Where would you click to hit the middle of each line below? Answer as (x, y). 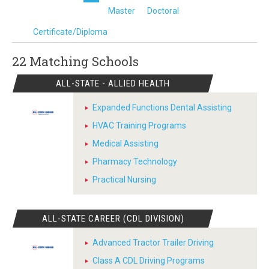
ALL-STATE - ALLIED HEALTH (113, 83)
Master (122, 11)
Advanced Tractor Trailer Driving (153, 243)
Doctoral (163, 11)
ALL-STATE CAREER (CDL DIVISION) (113, 219)
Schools (115, 61)
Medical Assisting (125, 144)
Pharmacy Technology (135, 162)
